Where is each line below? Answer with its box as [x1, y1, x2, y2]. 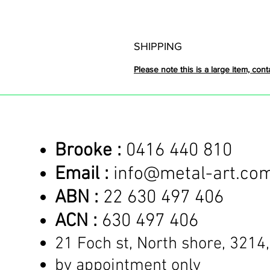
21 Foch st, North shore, [55, 233, 230, 254]
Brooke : [55, 139, 121, 162]
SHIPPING [134, 40, 182, 52]
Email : [55, 163, 108, 186]
